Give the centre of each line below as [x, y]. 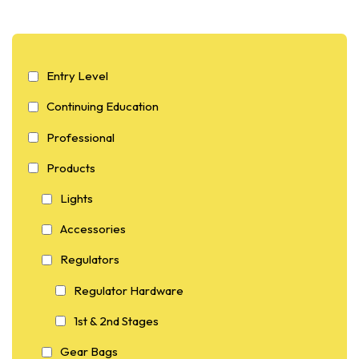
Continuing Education [103, 107]
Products [71, 167]
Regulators [90, 260]
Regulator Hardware [129, 290]
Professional [81, 137]
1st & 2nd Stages [116, 321]
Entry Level [77, 76]
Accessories [93, 229]
